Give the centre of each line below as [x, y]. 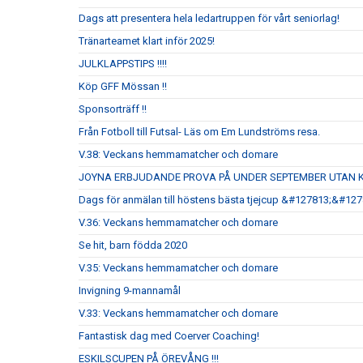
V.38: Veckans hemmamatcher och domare [178, 154]
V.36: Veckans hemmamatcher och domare [178, 222]
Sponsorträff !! [113, 109]
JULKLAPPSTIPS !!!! [123, 64]
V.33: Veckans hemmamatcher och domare [178, 313]
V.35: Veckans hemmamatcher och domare [178, 268]
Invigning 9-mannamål [130, 290]
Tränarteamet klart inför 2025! [147, 41]
